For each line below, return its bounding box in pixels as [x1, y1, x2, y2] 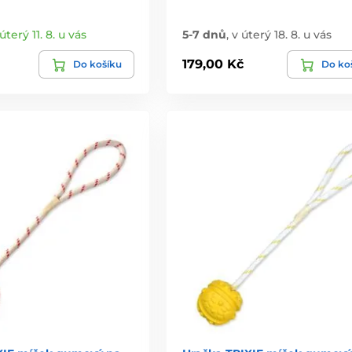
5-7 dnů [181, 27, 226, 42]
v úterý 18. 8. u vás [231, 27, 332, 42]
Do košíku [72, 57, 122, 70]
